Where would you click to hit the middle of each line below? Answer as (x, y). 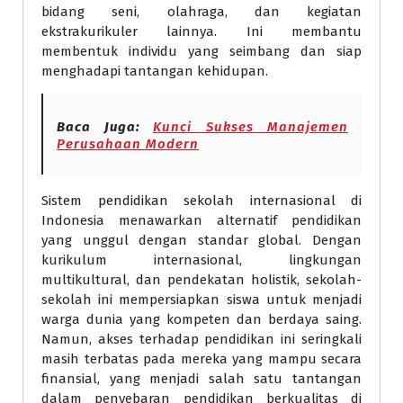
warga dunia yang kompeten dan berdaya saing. (201, 319)
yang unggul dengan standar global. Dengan (201, 240)
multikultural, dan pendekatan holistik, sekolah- (201, 280)
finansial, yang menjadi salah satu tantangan (201, 379)
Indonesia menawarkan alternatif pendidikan (201, 220)
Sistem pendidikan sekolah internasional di (201, 201)
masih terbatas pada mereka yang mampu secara (201, 359)
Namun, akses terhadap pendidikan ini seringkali (201, 339)
